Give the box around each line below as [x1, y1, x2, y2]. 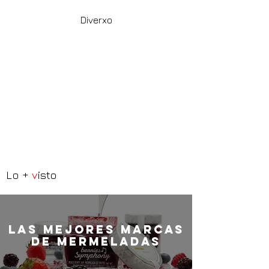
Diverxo [80, 14, 112, 25]
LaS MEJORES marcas [8, 222, 184, 237]
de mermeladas [31, 234, 161, 249]
